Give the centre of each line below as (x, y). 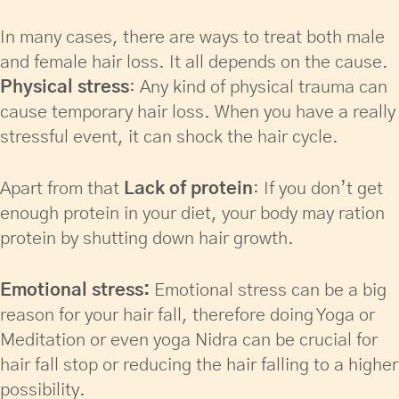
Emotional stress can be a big (268, 290)
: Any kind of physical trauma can (258, 87)
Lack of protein (188, 189)
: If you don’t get (318, 189)
